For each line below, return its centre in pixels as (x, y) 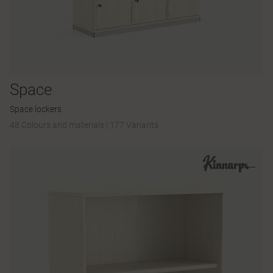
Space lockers (36, 109)
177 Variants (134, 125)
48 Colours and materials (58, 125)
